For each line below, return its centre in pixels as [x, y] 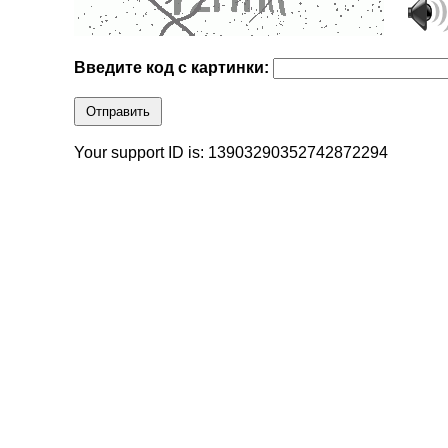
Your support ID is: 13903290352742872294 [231, 153]
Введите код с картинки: [174, 68]
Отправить [118, 112]
